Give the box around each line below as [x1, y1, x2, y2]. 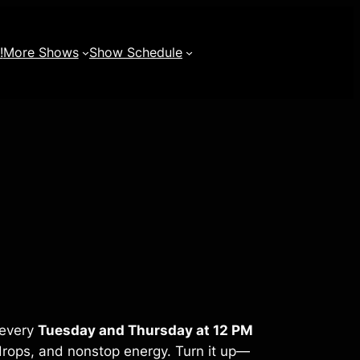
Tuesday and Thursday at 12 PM [38, 321, 254, 338]
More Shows [2, 44, 79, 60]
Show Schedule [89, 44, 182, 60]
